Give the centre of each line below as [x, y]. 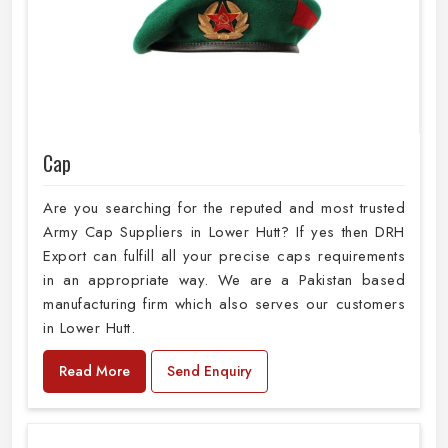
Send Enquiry [209, 370]
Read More [94, 370]
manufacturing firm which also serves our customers [224, 303]
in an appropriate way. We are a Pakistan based [224, 279]
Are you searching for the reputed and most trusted [224, 207]
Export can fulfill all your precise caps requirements [224, 255]
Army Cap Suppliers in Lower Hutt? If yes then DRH [224, 231]
